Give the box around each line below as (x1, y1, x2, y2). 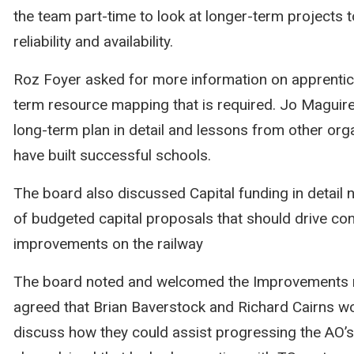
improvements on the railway (13, 235, 203, 253)
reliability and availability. (13, 32, 173, 51)
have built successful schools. (13, 146, 211, 164)
